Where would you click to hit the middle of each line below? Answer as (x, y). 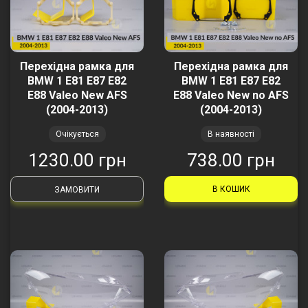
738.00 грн (231, 160)
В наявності (231, 134)
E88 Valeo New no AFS (231, 95)
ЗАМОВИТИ (77, 189)
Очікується (77, 134)
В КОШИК (231, 189)
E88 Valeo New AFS (77, 95)
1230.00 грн (77, 160)
